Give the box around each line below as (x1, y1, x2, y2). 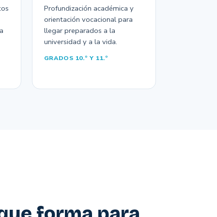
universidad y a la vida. (44, 37, 117, 46)
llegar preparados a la (44, 26, 115, 35)
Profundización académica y (44, 3, 134, 13)
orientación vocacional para (44, 15, 133, 24)
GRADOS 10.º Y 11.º (44, 54, 108, 62)
